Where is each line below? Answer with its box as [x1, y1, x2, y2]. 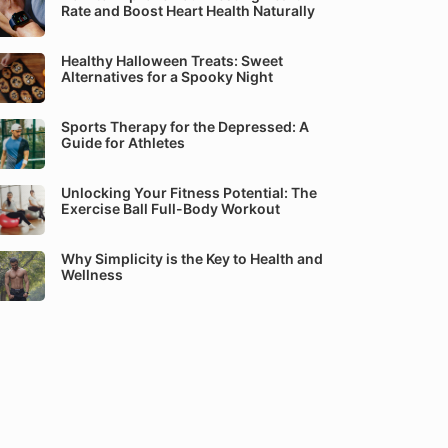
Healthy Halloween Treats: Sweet [61, 52, 283, 69]
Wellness [61, 266, 123, 283]
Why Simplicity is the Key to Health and [61, 250, 323, 267]
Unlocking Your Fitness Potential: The [61, 184, 317, 201]
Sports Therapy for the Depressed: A [61, 118, 309, 135]
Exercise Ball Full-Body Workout [61, 200, 280, 217]
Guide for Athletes [61, 134, 185, 151]
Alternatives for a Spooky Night [61, 68, 273, 85]
